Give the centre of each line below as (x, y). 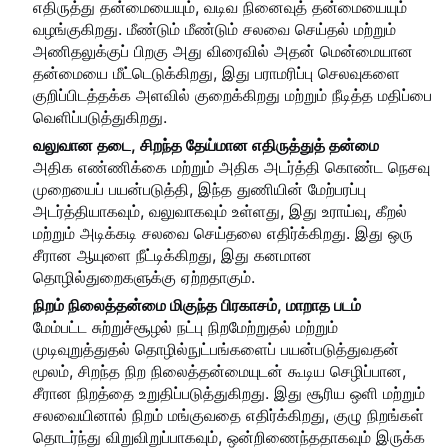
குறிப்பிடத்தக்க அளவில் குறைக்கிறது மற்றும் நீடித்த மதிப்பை (232, 95)
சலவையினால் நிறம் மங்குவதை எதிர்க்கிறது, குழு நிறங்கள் (228, 415)
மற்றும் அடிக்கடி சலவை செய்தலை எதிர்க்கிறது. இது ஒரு (223, 233)
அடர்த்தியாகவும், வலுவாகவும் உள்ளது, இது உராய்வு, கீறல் (220, 211)
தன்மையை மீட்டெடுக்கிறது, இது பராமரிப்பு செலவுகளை (216, 73)
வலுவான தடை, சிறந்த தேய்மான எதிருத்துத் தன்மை (206, 145)
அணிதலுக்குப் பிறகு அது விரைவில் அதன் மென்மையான (223, 51)
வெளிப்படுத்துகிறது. (100, 117)
